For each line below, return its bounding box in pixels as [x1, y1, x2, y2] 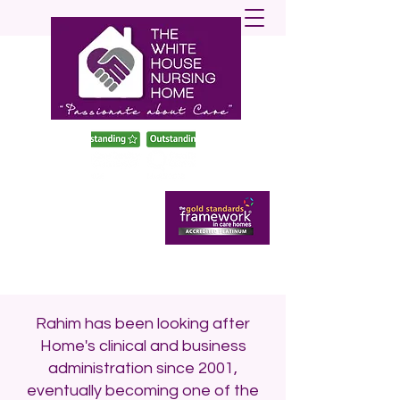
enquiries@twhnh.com [87, 257, 198, 271]
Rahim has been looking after [36, 315, 250, 332]
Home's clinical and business [39, 337, 246, 354]
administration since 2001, [48, 360, 237, 377]
